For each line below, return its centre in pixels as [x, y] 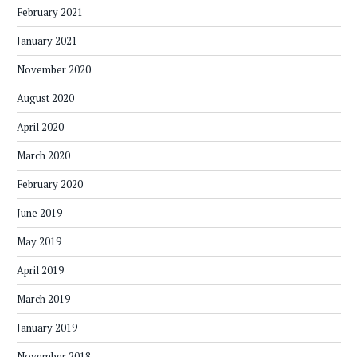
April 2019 [40, 271]
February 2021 [50, 12]
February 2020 [50, 184]
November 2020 [54, 70]
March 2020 [43, 156]
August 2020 [45, 98]
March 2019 [43, 299]
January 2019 [47, 328]
